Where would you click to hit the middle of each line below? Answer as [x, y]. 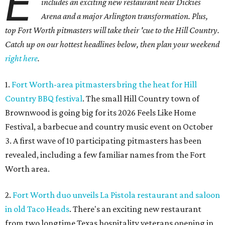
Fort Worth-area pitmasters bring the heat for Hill [104, 84]
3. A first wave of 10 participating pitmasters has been [103, 141]
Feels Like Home [166, 113]
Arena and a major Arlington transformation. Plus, [125, 16]
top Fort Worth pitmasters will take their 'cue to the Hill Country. [112, 30]
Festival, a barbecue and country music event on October [109, 127]
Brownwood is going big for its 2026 [70, 113]
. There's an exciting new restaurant [135, 209]
